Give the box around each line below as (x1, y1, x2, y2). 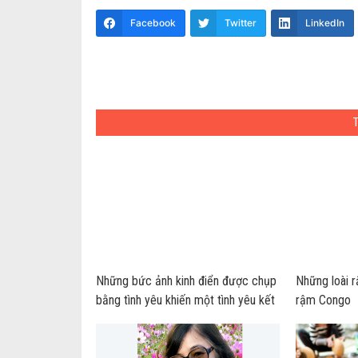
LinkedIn (304, 17, 344, 29)
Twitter (224, 17, 257, 29)
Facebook (129, 17, 176, 29)
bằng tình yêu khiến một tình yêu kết (95, 292, 275, 308)
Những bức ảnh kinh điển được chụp (95, 273, 276, 288)
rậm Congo (295, 292, 351, 308)
